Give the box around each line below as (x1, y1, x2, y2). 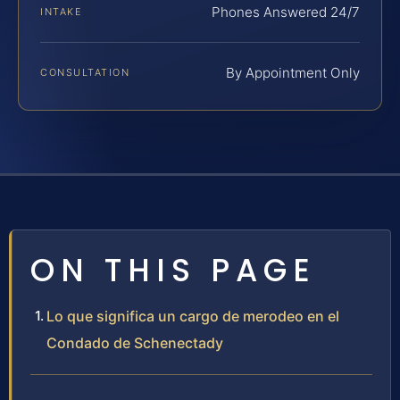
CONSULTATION (40, 65, 130, 79)
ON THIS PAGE (30, 247, 316, 292)
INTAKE (40, 4, 82, 18)
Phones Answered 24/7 (212, 3, 360, 21)
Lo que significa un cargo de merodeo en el (46, 306, 339, 325)
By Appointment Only (226, 63, 360, 81)
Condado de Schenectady (46, 333, 223, 352)
